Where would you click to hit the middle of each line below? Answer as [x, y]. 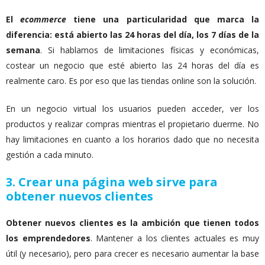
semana [23, 50]
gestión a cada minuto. [50, 155]
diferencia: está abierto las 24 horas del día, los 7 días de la [132, 35]
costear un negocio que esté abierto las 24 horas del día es [132, 66]
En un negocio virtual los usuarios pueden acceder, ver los [132, 109]
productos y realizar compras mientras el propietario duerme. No [132, 124]
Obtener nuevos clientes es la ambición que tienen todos [132, 223]
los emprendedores [48, 238]
